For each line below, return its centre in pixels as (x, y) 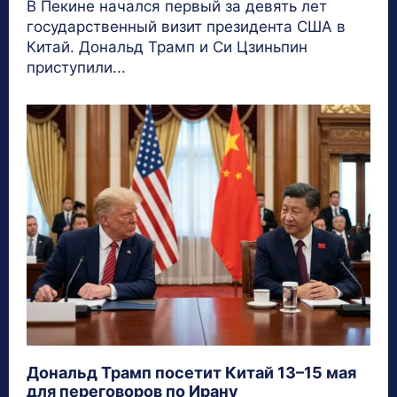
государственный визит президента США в (186, 26)
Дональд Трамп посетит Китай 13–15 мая (191, 372)
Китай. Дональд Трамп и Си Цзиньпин (167, 47)
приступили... (76, 67)
